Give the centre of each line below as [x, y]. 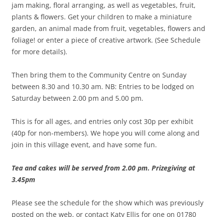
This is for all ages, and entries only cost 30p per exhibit [102, 121]
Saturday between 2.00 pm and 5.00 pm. [77, 98]
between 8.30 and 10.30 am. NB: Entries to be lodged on [103, 86]
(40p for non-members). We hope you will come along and [106, 133]
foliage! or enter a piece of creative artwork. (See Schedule [106, 40]
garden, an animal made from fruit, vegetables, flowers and [108, 28]
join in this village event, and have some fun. [84, 144]
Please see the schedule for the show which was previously [108, 202]
